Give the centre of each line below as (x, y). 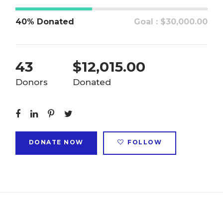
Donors (31, 82)
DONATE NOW (56, 142)
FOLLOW (145, 142)
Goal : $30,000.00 (171, 21)
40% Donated (45, 21)
